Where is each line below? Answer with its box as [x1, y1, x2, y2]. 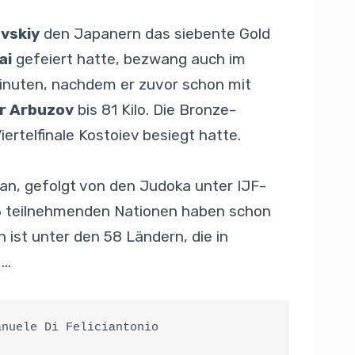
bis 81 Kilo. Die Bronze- [74, 101, 236, 120]
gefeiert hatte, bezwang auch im [12, 50, 246, 69]
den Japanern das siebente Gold [40, 25, 270, 44]
